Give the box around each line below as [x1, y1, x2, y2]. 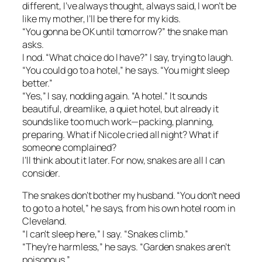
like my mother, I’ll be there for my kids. [22, 12, 181, 25]
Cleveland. [22, 215, 67, 228]
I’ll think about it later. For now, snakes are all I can [22, 153, 225, 167]
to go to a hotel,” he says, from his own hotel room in [22, 202, 235, 215]
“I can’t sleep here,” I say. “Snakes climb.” [22, 227, 188, 241]
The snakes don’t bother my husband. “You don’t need [22, 189, 240, 202]
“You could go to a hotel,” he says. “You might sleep [22, 63, 229, 77]
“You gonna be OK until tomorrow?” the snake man [22, 25, 228, 38]
